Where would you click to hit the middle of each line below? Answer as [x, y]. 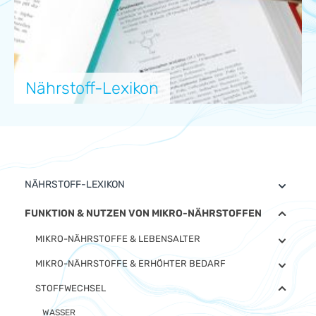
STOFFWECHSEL [71, 288]
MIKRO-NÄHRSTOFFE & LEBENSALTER [118, 239]
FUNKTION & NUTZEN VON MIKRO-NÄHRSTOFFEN [143, 213]
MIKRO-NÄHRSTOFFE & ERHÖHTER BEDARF [130, 263]
